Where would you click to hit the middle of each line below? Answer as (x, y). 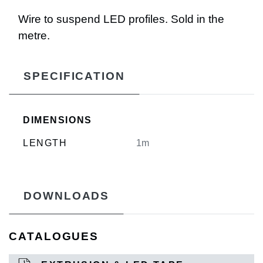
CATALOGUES (54, 237)
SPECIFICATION (74, 76)
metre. (34, 36)
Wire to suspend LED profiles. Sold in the (121, 19)
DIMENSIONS (58, 120)
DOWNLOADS (67, 196)
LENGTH (45, 143)
